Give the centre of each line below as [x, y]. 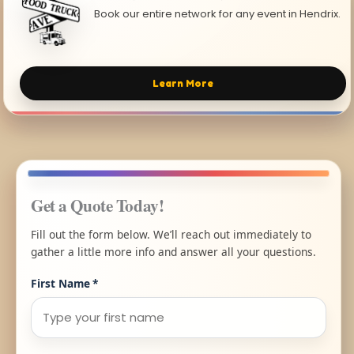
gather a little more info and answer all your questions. [173, 251]
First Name [60, 283]
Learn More [183, 83]
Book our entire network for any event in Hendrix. [218, 14]
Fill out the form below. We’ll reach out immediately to [171, 234]
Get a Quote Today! [98, 205]
